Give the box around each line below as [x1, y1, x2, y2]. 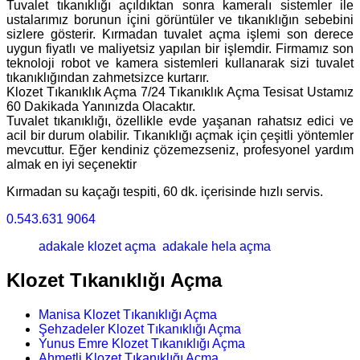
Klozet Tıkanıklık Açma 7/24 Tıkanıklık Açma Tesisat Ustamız [6, 84, 354, 99]
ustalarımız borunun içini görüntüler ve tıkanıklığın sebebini [6, 12, 354, 27]
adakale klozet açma [39, 239, 156, 253]
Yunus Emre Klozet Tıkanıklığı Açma [39, 337, 245, 351]
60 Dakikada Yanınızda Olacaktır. [6, 99, 195, 113]
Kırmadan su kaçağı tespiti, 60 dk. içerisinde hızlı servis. [6, 184, 323, 198]
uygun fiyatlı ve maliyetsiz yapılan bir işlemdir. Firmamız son [6, 41, 354, 55]
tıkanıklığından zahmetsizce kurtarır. [6, 70, 209, 84]
